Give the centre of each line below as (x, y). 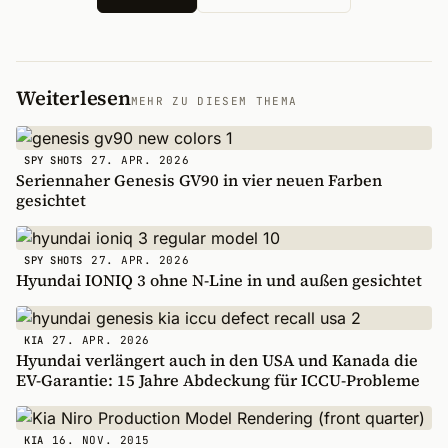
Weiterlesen (73, 98)
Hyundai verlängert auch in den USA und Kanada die (217, 360)
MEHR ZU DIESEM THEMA (214, 101)
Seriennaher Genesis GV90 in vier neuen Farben (199, 180)
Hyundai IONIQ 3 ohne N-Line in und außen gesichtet (219, 280)
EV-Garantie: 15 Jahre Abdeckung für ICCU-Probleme (218, 380)
